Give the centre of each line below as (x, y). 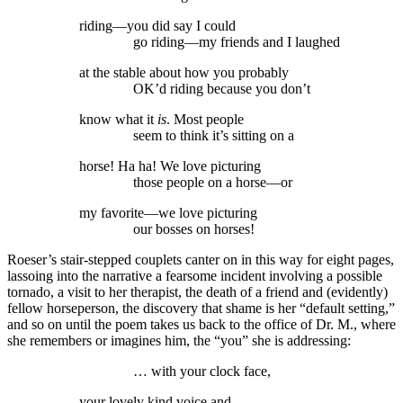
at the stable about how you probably (184, 73)
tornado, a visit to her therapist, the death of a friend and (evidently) (197, 292)
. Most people (205, 120)
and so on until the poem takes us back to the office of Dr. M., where (201, 325)
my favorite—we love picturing (168, 213)
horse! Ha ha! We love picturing (170, 166)
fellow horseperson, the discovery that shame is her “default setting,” (201, 309)
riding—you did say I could (157, 26)
